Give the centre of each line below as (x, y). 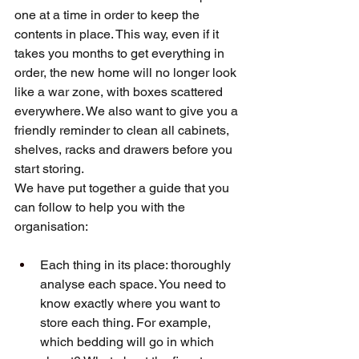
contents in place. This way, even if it (118, 34)
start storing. (49, 169)
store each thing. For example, (127, 323)
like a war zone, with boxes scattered (120, 92)
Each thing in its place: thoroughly (137, 265)
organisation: (51, 226)
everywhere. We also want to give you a (128, 111)
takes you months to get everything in (121, 53)
